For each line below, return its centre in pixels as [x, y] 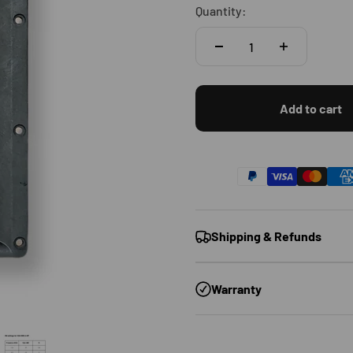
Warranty [236, 289]
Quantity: [221, 11]
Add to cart [310, 109]
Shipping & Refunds [266, 236]
